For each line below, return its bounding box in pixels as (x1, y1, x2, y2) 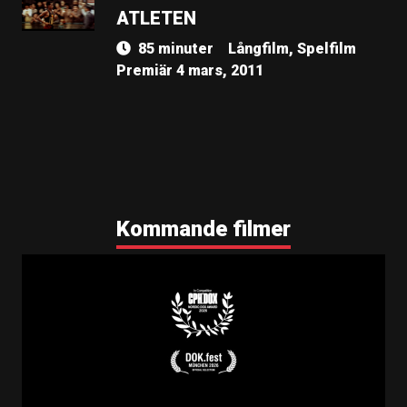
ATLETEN (116, 7, 196, 29)
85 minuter (138, 40, 213, 57)
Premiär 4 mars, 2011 (116, 62, 263, 79)
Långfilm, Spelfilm (228, 40, 356, 57)
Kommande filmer (116, 216, 291, 242)
